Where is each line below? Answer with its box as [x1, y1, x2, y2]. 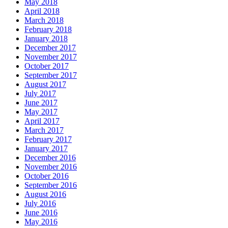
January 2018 [24, 34, 68, 43]
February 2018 [24, 24, 72, 34]
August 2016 [24, 189, 66, 198]
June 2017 [24, 98, 58, 107]
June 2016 [24, 208, 58, 217]
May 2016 [24, 217, 58, 226]
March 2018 [24, 15, 64, 24]
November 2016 [24, 162, 77, 171]
